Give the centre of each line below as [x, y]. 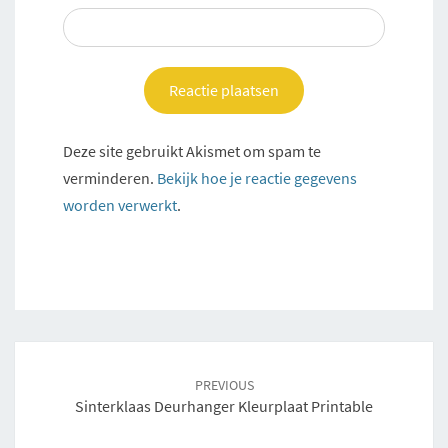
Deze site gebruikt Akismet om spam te [192, 151]
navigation [67, 377]
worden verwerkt [120, 205]
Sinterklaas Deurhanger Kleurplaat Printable [224, 406]
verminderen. [110, 178]
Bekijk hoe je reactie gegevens [257, 178]
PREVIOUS [224, 385]
